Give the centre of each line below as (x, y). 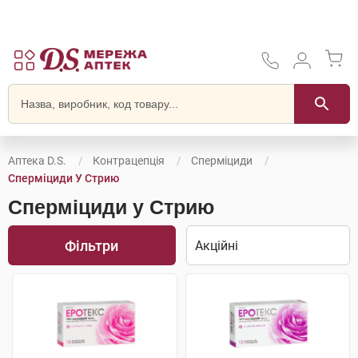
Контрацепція (129, 161)
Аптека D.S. (37, 161)
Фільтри (92, 245)
